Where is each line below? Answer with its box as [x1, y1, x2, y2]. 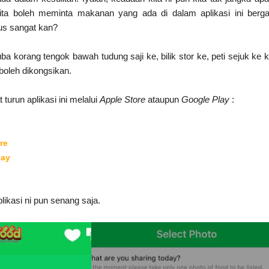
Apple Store [100, 94, 148, 104]
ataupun [148, 94, 181, 104]
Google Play [181, 94, 229, 104]
